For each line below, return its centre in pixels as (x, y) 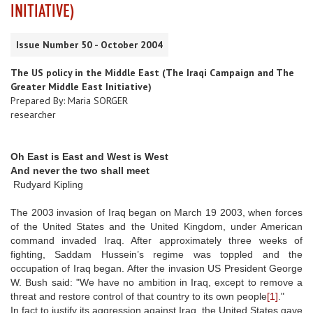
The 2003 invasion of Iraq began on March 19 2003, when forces (156, 212)
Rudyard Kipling (47, 184)
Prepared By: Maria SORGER (69, 100)
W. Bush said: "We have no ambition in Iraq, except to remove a (156, 282)
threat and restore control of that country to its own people (139, 296)
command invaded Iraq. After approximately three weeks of (156, 240)
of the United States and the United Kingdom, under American (156, 226)
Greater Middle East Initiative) (81, 86)
